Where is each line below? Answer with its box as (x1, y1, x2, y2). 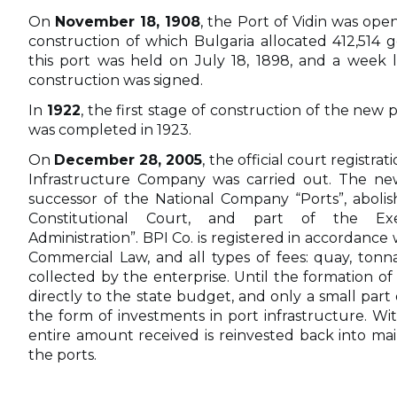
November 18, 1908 (55, 12, 201, 30)
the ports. (28, 346, 97, 363)
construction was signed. (28, 71, 203, 89)
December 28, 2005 (54, 151, 203, 168)
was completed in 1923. (28, 121, 191, 138)
